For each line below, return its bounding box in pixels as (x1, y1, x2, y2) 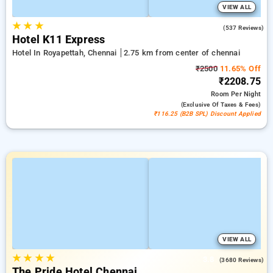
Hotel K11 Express (12, 34, 105, 46)
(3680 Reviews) (219, 257, 264, 263)
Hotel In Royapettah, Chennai (12, 48, 119, 57)
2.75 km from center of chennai (123, 48, 240, 57)
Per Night (231, 90, 261, 98)
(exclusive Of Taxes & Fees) (180, 101, 261, 108)
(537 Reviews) (223, 24, 264, 31)
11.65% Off (217, 64, 261, 73)
